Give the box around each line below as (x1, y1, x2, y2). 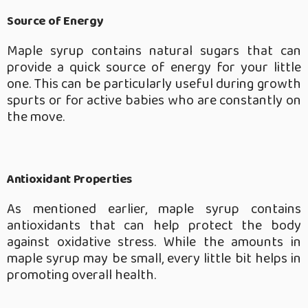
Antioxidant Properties (7, 170, 133, 190)
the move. (7, 106, 65, 129)
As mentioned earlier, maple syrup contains (7, 198, 301, 221)
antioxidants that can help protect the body (7, 214, 301, 237)
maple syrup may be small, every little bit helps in (7, 247, 301, 270)
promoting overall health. (7, 264, 156, 287)
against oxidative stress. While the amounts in (7, 231, 301, 254)
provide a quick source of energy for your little (7, 56, 301, 79)
